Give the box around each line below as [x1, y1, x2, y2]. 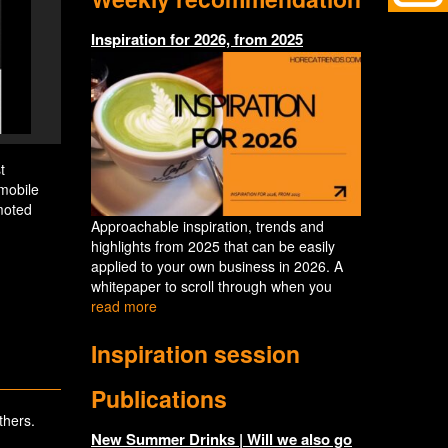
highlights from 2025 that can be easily [91, 235, 335, 256]
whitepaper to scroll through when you [91, 275, 332, 296]
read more [91, 295, 157, 316]
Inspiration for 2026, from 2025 [91, 28, 303, 50]
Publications [91, 381, 227, 415]
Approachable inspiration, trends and [91, 215, 324, 236]
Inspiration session [91, 336, 300, 370]
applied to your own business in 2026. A [91, 255, 343, 276]
